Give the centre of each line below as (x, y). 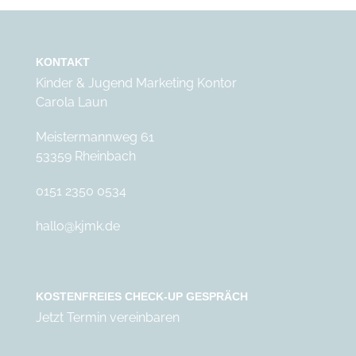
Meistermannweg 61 (95, 137)
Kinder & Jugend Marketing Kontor (136, 83)
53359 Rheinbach (85, 156)
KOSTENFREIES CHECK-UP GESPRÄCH (141, 297)
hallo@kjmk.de (77, 226)
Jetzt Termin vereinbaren (107, 318)
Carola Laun (71, 102)
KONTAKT (62, 62)
